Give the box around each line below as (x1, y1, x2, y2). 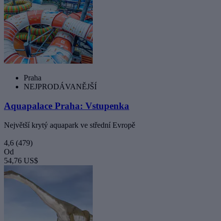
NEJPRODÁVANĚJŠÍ (24, 82, 97, 91)
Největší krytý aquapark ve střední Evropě (4, 120, 135, 129)
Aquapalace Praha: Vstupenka (4, 101, 129, 111)
